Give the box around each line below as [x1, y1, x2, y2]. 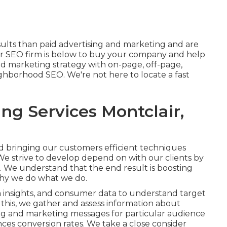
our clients [148, 153, 192, 163]
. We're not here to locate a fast [63, 69, 190, 80]
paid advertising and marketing [40, 39, 166, 49]
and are [166, 39, 199, 49]
